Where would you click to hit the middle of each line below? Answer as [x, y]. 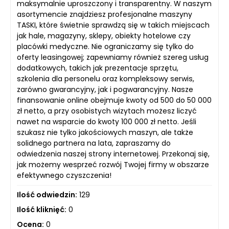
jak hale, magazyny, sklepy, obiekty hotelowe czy [104, 36]
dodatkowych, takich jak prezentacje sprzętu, [98, 68]
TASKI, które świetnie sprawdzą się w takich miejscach [113, 25]
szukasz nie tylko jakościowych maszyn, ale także [105, 133]
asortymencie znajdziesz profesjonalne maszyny [105, 15]
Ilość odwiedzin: [47, 195]
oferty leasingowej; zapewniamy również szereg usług [113, 58]
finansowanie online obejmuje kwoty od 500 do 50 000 [114, 100]
